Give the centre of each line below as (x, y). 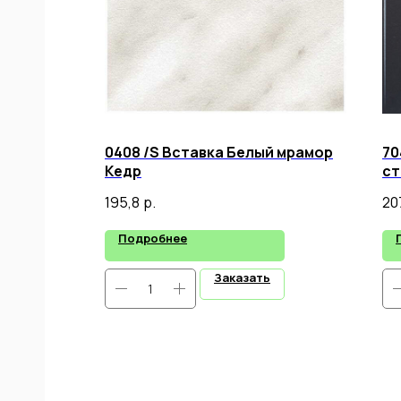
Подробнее (153, 238)
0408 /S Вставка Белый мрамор (219, 153)
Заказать (242, 277)
